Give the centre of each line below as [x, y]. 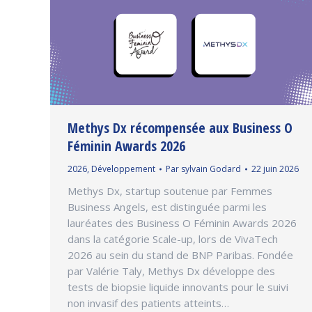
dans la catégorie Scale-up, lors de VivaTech [173, 239]
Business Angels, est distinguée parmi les [167, 207]
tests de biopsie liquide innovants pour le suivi [178, 287]
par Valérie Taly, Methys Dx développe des [171, 271]
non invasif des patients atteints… [148, 303]
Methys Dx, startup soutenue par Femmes [170, 191]
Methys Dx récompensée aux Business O [180, 128]
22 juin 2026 [275, 169]
